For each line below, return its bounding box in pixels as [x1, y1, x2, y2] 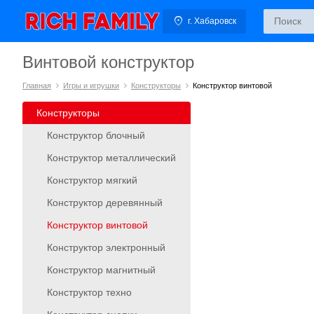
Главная [22, 81, 51, 90]
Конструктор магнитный [47, 264, 156, 275]
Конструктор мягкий [47, 175, 137, 186]
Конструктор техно [47, 287, 132, 298]
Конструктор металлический [47, 152, 176, 163]
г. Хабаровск [188, 15, 236, 26]
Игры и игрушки [63, 81, 119, 90]
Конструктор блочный [47, 130, 145, 141]
